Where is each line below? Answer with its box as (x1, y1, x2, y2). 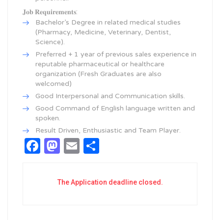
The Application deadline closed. (57, 178, 163, 186)
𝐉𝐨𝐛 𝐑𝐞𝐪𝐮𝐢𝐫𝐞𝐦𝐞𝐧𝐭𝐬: (23, 8, 78, 16)
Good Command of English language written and (35, 104, 195, 112)
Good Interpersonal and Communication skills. (35, 92, 185, 100)
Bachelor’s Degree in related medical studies (35, 18, 181, 27)
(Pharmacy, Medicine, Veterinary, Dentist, (35, 28, 171, 36)
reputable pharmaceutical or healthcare (35, 60, 165, 68)
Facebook (40, 137, 106, 155)
